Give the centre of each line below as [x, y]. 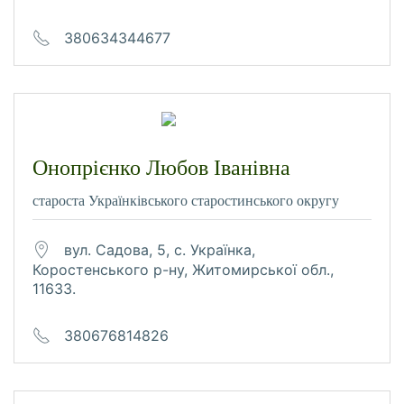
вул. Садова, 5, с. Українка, [160, 249]
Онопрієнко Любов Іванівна [161, 168]
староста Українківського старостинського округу [186, 201]
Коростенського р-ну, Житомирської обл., [183, 269]
